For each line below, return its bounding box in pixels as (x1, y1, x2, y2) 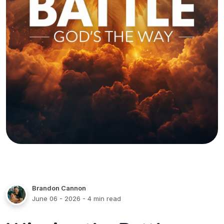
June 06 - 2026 (32, 194, 80, 202)
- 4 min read (80, 194, 121, 202)
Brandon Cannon (32, 184, 86, 192)
